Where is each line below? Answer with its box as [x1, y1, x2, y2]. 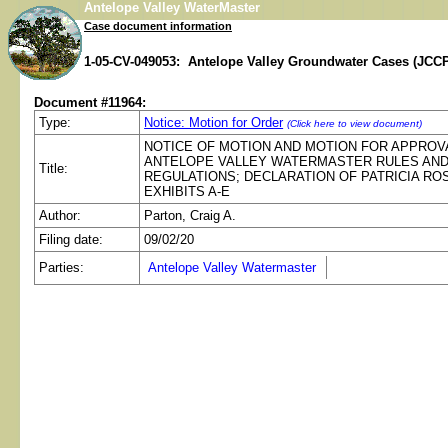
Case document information [84, 20, 232, 32]
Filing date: [39, 231, 104, 247]
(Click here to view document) [287, 117, 423, 129]
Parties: [39, 259, 85, 275]
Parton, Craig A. [144, 207, 245, 223]
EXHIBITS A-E [144, 183, 235, 199]
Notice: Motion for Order [144, 114, 284, 130]
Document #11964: [33, 94, 146, 110]
